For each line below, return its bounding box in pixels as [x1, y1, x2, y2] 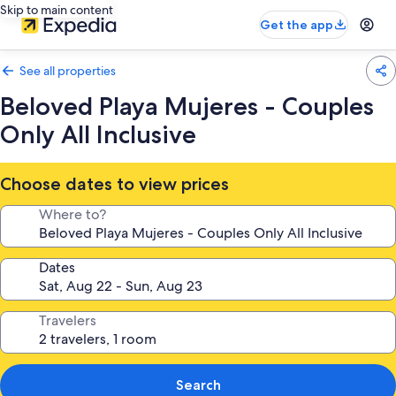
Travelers [39, 311, 96, 330]
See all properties [19, 63, 116, 79]
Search [175, 377, 221, 393]
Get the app [260, 17, 333, 33]
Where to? [39, 205, 106, 224]
